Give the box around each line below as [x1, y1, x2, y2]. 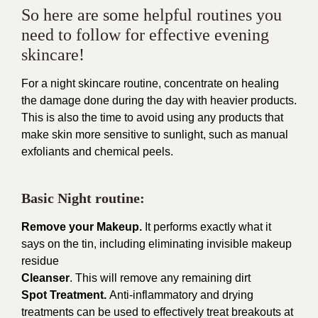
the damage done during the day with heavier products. [21, 94, 297, 106]
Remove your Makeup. [21, 221, 145, 233]
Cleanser [21, 272, 70, 284]
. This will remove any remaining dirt [70, 272, 251, 284]
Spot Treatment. [21, 289, 109, 301]
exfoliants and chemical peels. [21, 146, 173, 158]
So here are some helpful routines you [21, 6, 282, 24]
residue [21, 255, 59, 267]
